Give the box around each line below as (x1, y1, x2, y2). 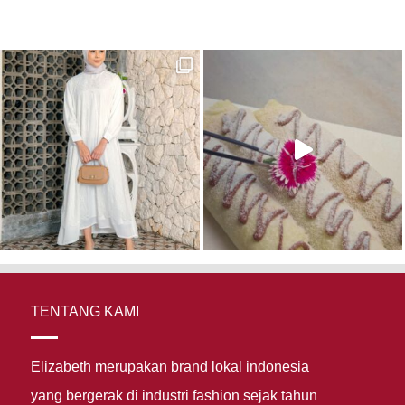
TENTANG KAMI (30, 303, 139, 319)
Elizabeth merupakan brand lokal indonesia (30, 358, 309, 374)
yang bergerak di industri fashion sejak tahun (30, 387, 317, 403)
